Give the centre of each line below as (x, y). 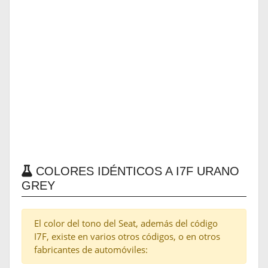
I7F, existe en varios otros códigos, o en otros (127, 237)
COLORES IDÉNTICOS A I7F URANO (136, 171)
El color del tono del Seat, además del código (126, 223)
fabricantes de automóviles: (91, 250)
